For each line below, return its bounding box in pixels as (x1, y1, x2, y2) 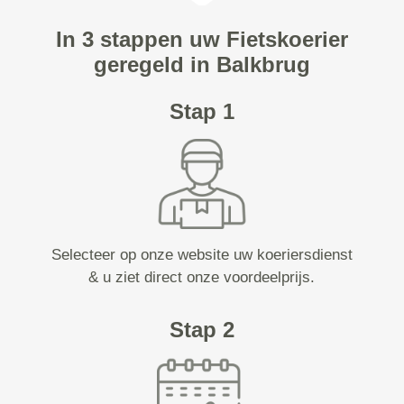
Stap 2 (169, 317, 234, 343)
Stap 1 (169, 99, 234, 124)
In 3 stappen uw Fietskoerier (56, 27, 348, 52)
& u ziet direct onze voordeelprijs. (88, 269, 316, 287)
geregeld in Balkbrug (94, 52, 310, 78)
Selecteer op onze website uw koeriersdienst (50, 246, 353, 264)
